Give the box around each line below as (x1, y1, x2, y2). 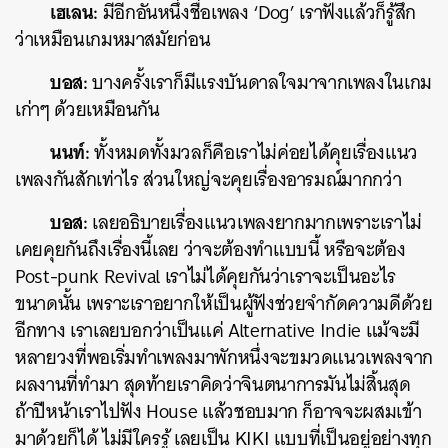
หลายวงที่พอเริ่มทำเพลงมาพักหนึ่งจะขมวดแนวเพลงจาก (15, 341, 433, 375)
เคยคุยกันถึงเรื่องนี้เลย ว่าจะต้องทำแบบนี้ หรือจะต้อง (15, 233, 406, 267)
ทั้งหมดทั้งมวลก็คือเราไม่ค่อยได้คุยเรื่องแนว (89, 136, 419, 170)
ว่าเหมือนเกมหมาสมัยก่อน (15, 23, 211, 57)
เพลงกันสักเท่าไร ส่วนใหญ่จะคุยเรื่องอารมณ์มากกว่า (15, 163, 402, 197)
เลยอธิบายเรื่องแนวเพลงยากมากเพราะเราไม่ (87, 206, 423, 240)
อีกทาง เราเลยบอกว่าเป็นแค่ (15, 314, 224, 348)
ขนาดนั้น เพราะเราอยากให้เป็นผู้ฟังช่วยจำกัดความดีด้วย (15, 287, 433, 321)
